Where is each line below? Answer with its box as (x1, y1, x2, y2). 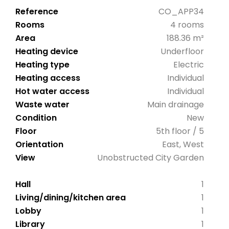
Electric (173, 59, 204, 71)
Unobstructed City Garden (97, 152, 204, 164)
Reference (15, 6, 58, 18)
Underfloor (160, 45, 204, 58)
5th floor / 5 (155, 125, 204, 138)
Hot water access (15, 85, 89, 98)
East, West (162, 139, 204, 151)
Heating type (15, 59, 70, 71)
